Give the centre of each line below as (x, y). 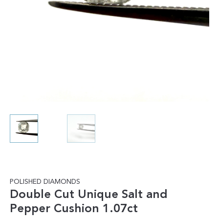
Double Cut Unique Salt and (89, 195)
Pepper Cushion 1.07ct (74, 209)
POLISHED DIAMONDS (45, 182)
